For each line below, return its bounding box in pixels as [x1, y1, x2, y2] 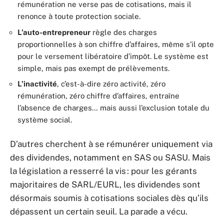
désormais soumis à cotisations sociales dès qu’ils [10, 192, 208, 203]
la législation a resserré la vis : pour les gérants [10, 165, 197, 176]
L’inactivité [17, 79, 57, 88]
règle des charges [90, 27, 157, 36]
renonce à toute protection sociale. [17, 12, 140, 20]
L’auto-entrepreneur [17, 27, 90, 36]
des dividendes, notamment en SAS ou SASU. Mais [10, 152, 210, 162]
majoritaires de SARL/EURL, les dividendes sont [10, 179, 200, 189]
